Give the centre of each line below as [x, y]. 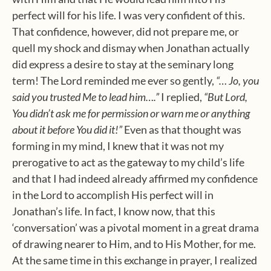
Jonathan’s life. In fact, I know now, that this [114, 211]
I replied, [181, 97]
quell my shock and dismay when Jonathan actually [131, 48]
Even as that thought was [182, 129]
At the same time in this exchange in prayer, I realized [135, 260]
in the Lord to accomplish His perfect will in [113, 195]
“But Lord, [226, 97]
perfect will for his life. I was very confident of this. [129, 15]
